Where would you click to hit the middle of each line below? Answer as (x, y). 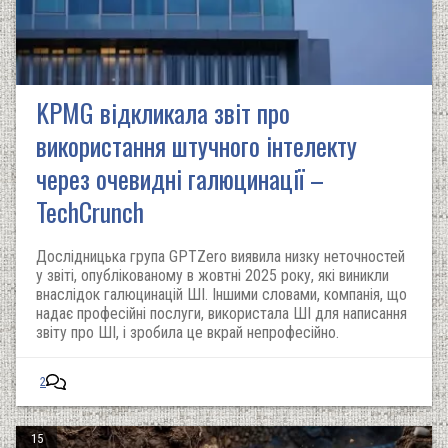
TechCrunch (90, 211)
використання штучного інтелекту (196, 145)
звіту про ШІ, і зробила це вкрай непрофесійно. (187, 332)
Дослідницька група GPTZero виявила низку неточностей (220, 256)
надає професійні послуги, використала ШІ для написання (221, 313)
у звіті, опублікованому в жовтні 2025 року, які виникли (212, 275)
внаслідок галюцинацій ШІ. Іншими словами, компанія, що (221, 294)
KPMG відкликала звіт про (163, 112)
